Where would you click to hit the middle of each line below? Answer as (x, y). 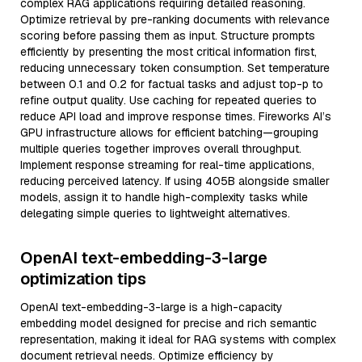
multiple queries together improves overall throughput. (161, 149)
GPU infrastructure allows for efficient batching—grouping (169, 133)
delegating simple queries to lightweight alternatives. (155, 213)
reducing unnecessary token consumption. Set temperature (175, 68)
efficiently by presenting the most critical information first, (168, 52)
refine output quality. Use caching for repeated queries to (168, 100)
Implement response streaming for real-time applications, (167, 165)
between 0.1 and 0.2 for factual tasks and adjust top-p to (172, 84)
